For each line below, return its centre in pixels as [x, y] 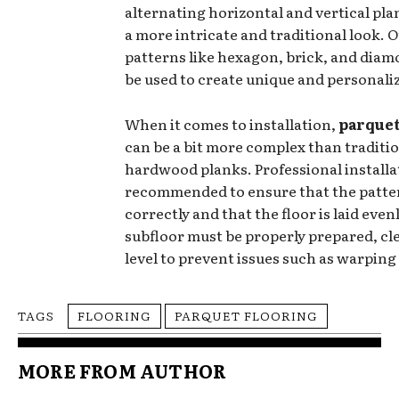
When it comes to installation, [232, 123]
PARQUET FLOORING [246, 315]
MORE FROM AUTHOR [122, 370]
